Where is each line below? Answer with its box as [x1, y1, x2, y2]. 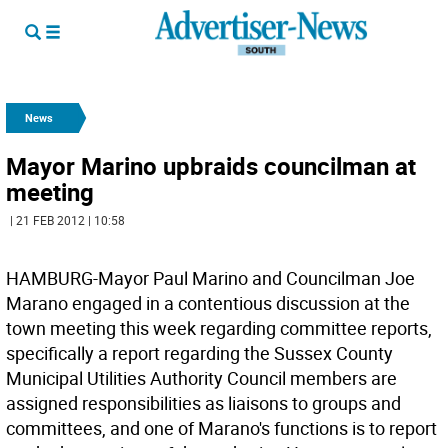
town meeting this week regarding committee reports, [6, 316, 432, 340]
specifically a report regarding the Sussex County [6, 341, 393, 365]
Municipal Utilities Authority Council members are [6, 366, 397, 390]
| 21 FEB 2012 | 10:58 [10, 212, 125, 228]
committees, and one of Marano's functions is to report [6, 416, 437, 440]
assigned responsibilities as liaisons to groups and [6, 391, 401, 415]
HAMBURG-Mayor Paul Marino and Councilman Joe [6, 266, 415, 290]
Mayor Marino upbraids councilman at [6, 150, 416, 182]
